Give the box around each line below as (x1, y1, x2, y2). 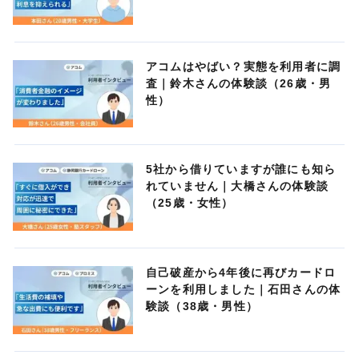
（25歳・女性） (146, 196, 234, 210)
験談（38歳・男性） (146, 300, 258, 313)
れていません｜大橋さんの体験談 (146, 179, 329, 193)
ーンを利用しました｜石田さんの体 (146, 283, 341, 296)
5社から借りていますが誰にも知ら (146, 163, 337, 176)
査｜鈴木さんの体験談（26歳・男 (146, 76, 332, 90)
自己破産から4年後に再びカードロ (146, 266, 337, 280)
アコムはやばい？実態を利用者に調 (146, 59, 341, 73)
